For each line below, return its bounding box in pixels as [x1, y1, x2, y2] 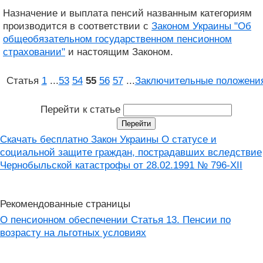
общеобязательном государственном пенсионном [3, 33, 232, 45]
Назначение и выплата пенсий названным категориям [3, 7, 252, 19]
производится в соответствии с [3, 20, 151, 32]
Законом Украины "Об [151, 20, 251, 32]
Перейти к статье [40, 103, 123, 115]
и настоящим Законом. [65, 46, 173, 58]
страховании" [3, 46, 65, 58]
